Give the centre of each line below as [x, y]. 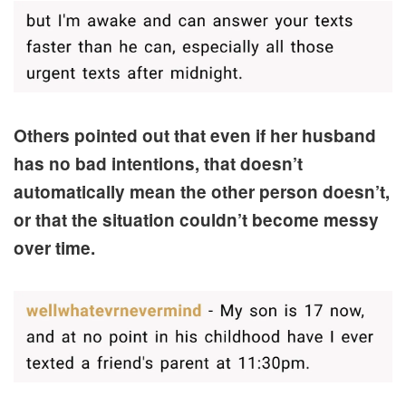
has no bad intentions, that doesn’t [158, 164]
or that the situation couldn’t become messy [196, 220]
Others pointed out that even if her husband [195, 136]
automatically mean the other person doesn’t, [202, 192]
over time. [54, 248]
